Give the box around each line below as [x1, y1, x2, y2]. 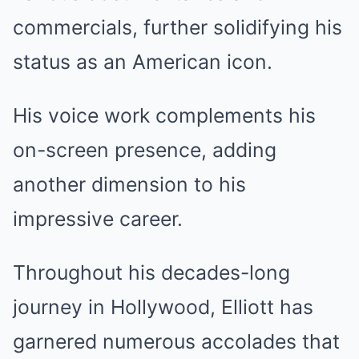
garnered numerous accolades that [13, 329, 340, 353]
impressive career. [13, 206, 183, 231]
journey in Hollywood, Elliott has [13, 294, 313, 319]
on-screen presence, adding [13, 137, 276, 162]
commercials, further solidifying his [13, 14, 342, 39]
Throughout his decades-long [13, 260, 290, 284]
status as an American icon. [13, 49, 272, 74]
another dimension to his [13, 171, 246, 196]
